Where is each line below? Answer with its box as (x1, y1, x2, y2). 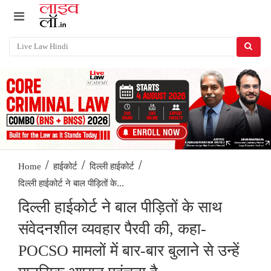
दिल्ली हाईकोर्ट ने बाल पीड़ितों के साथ (18, 198, 222, 217)
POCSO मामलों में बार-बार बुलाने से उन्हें (18, 242, 240, 260)
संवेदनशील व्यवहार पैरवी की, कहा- (18, 220, 206, 238)
